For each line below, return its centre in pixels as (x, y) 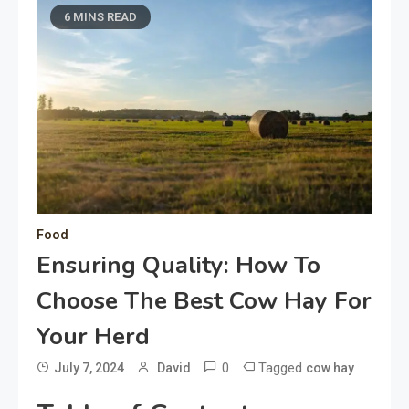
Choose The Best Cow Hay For (204, 300)
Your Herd (93, 336)
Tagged (282, 367)
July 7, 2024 (89, 367)
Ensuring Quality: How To (178, 265)
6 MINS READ (100, 17)
